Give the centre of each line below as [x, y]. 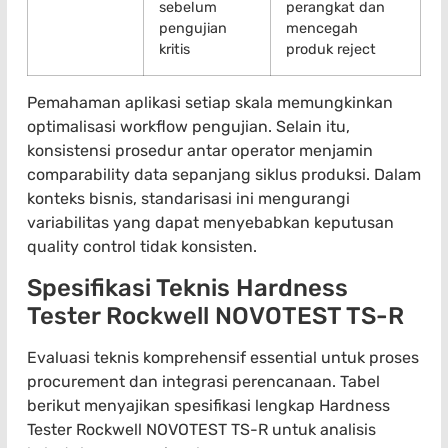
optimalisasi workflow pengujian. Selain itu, [188, 127]
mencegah [322, 29]
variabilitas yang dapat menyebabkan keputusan [210, 223]
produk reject [331, 50]
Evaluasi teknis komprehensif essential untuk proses [223, 357]
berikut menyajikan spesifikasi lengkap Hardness [208, 405]
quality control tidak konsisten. [142, 247]
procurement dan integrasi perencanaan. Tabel [203, 381]
